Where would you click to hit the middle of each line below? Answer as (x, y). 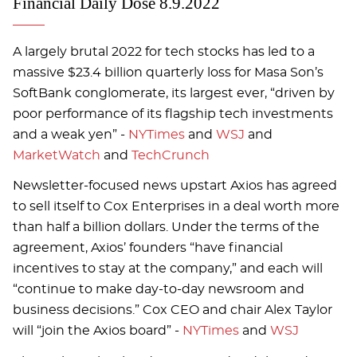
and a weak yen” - (71, 134)
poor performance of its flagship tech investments (173, 114)
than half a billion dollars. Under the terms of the (166, 228)
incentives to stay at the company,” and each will (168, 269)
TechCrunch (171, 155)
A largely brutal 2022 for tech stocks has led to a (164, 51)
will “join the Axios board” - (98, 331)
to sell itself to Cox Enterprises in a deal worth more (176, 207)
